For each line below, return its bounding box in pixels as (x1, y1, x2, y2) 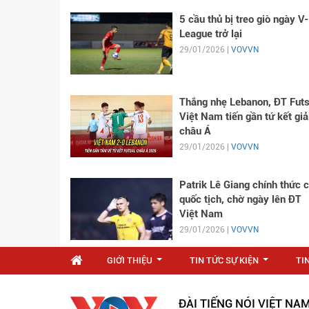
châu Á (179, 124, 211, 137)
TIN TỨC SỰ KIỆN (190, 255, 259, 266)
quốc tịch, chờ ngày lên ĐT (179, 192, 301, 206)
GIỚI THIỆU (107, 255, 152, 266)
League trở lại (179, 27, 242, 40)
